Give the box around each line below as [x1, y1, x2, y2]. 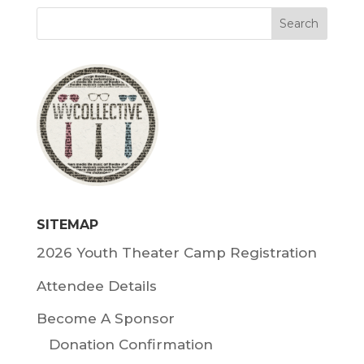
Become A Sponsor [36, 310, 175, 327]
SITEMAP [36, 217, 98, 233]
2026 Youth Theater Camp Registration [36, 245, 317, 262]
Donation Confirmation [48, 336, 213, 353]
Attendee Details [36, 277, 157, 294]
